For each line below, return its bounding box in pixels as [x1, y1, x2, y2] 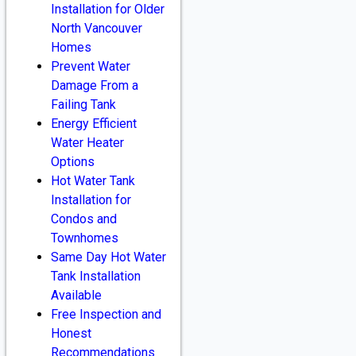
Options [51, 153, 95, 169]
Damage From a [51, 77, 138, 93]
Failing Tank [51, 96, 116, 112]
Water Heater [51, 134, 124, 150]
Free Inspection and [51, 306, 161, 322]
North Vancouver [51, 20, 142, 36]
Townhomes [51, 230, 118, 246]
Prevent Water [51, 58, 130, 74]
